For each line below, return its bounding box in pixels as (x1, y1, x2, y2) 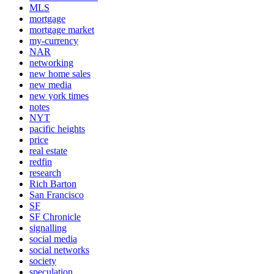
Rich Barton (29, 178, 76, 189)
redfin (29, 156, 52, 167)
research (29, 167, 61, 178)
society (29, 255, 56, 266)
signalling (29, 222, 67, 233)
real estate (29, 145, 67, 156)
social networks (29, 244, 89, 255)
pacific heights (29, 123, 85, 134)
